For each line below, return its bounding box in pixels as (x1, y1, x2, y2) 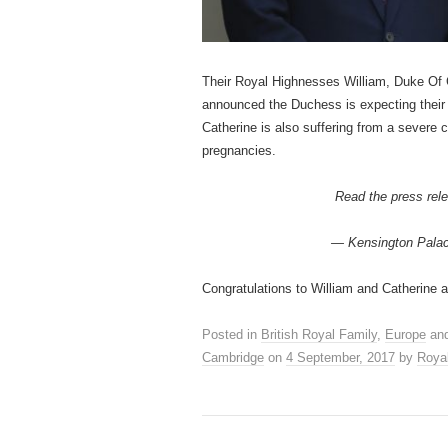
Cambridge (202, 349, 264, 365)
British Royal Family (261, 326, 377, 342)
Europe (385, 326, 426, 342)
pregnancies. (202, 142, 276, 158)
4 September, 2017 (286, 349, 395, 365)
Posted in (202, 326, 261, 342)
